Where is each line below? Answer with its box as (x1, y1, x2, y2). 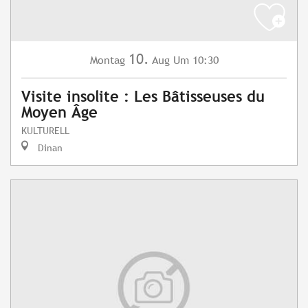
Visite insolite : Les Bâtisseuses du (21, 88, 265, 106)
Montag (89, 54, 125, 67)
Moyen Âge (21, 104, 98, 122)
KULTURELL (21, 124, 69, 137)
